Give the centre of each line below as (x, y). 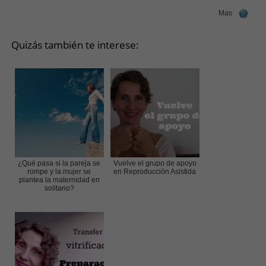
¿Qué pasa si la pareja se (59, 164)
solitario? (59, 189)
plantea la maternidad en (59, 180)
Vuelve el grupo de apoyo (155, 164)
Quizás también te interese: (75, 45)
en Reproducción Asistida (155, 172)
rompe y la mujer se (59, 172)
